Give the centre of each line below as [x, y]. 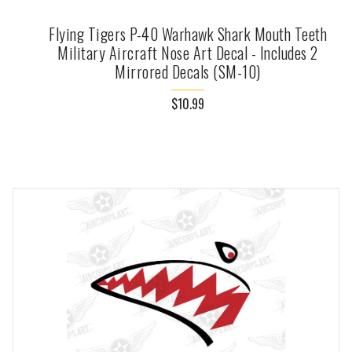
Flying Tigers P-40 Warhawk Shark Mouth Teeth [188, 34]
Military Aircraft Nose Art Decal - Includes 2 [188, 53]
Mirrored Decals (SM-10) [188, 72]
